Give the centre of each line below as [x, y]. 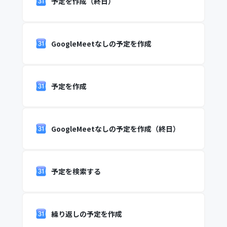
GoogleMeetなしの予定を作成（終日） [115, 129]
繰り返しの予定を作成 [86, 214]
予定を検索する [76, 171]
